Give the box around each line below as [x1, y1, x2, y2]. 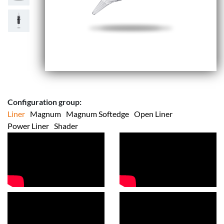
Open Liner [134, 108, 172, 118]
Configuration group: [7, 96, 81, 106]
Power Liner [7, 120, 49, 130]
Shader [54, 120, 78, 130]
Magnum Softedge [66, 108, 129, 118]
